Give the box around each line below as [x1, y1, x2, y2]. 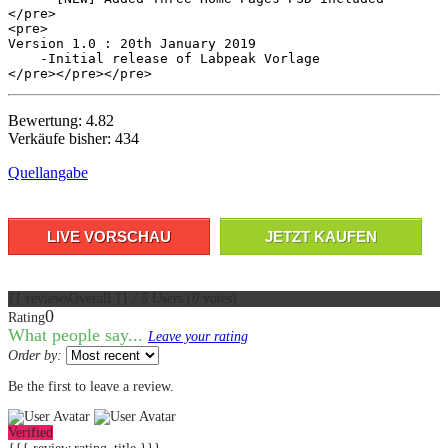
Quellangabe [8, 163, 88, 181]
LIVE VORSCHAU [47, 227, 171, 245]
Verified [8, 424, 53, 440]
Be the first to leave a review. [8, 378, 174, 394]
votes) [199, 290, 237, 306]
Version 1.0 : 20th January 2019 [8, 35, 256, 51]
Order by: [8, 347, 62, 363]
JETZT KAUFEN [265, 227, 377, 245]
